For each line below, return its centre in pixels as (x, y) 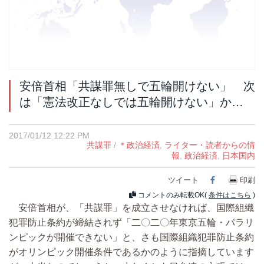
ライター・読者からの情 (210, 145)
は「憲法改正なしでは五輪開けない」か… (131, 102)
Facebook (237, 179)
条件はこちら (230, 195)
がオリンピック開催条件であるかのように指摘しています (131, 252)
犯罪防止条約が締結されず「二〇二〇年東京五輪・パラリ (131, 222)
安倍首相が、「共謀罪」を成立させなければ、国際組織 (131, 207)
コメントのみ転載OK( (172, 195)
